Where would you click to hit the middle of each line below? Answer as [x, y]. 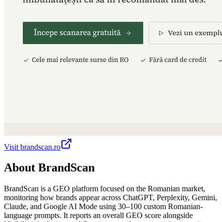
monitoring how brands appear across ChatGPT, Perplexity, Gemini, [111, 198]
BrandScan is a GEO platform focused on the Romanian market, [105, 189]
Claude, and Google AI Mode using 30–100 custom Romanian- [103, 207]
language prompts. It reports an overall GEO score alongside [98, 216]
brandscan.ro [40, 147]
